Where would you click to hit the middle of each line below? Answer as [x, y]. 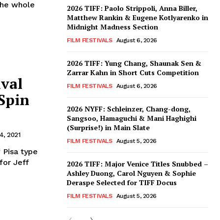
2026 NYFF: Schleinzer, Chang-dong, [129, 109]
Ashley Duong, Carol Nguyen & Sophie [131, 173]
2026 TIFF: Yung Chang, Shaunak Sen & [134, 63]
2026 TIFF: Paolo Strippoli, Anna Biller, [132, 8]
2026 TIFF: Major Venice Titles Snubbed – [137, 164]
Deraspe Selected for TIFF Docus [122, 183]
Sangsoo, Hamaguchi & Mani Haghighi [132, 118]
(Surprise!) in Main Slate [108, 128]
